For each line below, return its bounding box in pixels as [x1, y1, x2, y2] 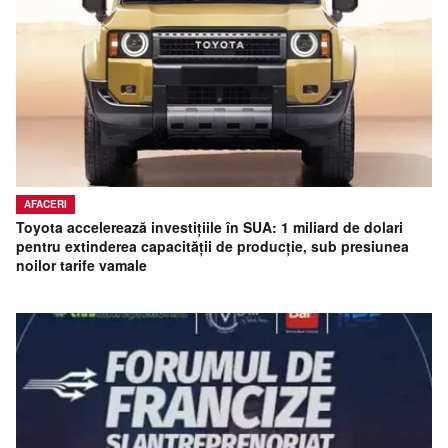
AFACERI [24, 197, 67, 212]
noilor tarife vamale [16, 255, 147, 276]
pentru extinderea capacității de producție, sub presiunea [16, 236, 409, 257]
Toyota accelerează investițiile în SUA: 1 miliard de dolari [16, 217, 403, 238]
